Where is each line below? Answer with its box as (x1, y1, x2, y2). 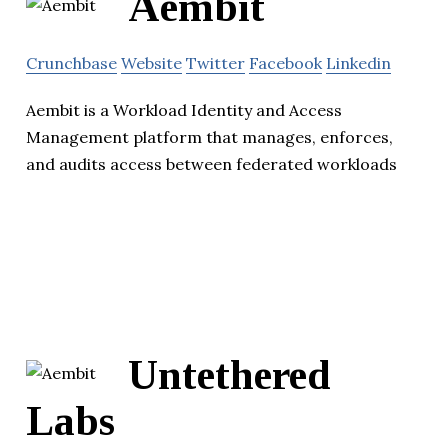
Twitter (186, 53, 245, 74)
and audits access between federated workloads (26, 154, 397, 175)
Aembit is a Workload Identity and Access (26, 100, 342, 121)
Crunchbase (26, 53, 117, 74)
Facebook (249, 53, 322, 74)
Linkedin (326, 53, 391, 74)
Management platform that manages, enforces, (26, 127, 393, 148)
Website (121, 53, 182, 74)
